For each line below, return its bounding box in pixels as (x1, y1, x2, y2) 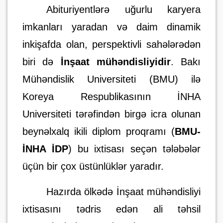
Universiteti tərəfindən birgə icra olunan (22, 109, 201, 119)
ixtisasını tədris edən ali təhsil (22, 204, 201, 215)
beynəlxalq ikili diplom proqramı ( (22, 126, 175, 137)
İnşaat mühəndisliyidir (60, 56, 171, 67)
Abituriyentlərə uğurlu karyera (46, 4, 201, 15)
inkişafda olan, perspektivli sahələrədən (22, 39, 201, 50)
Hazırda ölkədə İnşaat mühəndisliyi (46, 186, 201, 197)
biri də (22, 56, 61, 67)
